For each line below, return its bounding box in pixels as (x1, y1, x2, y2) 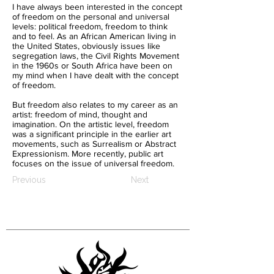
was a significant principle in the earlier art (12, 129, 171, 139)
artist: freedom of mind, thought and (12, 109, 147, 119)
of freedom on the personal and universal (12, 12, 169, 21)
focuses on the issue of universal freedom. (12, 158, 174, 168)
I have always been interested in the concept (12, 2, 182, 12)
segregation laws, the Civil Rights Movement (12, 51, 179, 61)
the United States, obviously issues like (12, 41, 160, 51)
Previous (12, 175, 46, 185)
